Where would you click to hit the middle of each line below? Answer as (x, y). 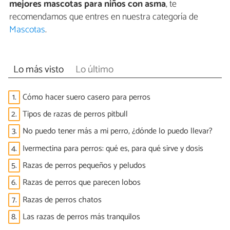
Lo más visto (38, 69)
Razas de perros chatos (62, 200)
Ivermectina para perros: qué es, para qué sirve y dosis (113, 148)
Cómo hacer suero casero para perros (87, 97)
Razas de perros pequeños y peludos (84, 166)
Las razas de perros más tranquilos (81, 217)
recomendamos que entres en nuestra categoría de (104, 17)
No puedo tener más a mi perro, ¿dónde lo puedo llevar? (118, 131)
